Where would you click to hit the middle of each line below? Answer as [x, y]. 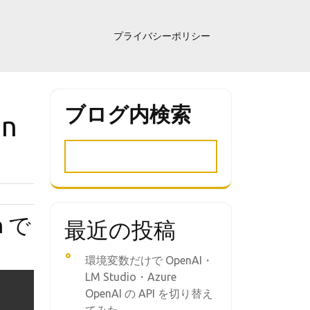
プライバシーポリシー [162, 36]
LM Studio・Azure [131, 277]
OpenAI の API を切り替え [149, 293]
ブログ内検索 [128, 115]
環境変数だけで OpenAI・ [149, 260]
